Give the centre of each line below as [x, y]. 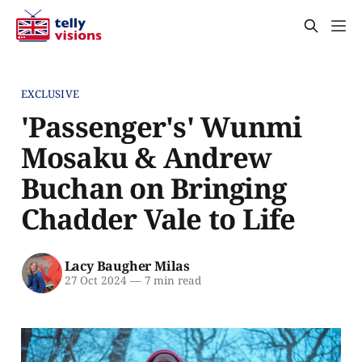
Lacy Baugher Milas [127, 266]
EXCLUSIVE [50, 93]
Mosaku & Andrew [146, 157]
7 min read [171, 281]
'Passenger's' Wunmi [161, 126]
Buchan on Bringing [154, 187]
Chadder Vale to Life [158, 218]
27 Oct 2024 [95, 281]
